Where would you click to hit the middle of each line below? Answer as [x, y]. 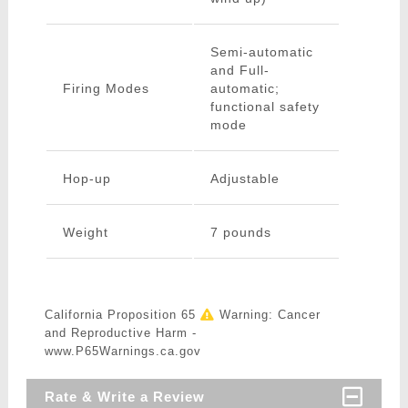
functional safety [265, 107]
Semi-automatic [261, 52]
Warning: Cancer [267, 315]
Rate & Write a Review [124, 397]
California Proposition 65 [122, 315]
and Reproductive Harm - [120, 333]
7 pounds [240, 233]
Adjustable [245, 179]
